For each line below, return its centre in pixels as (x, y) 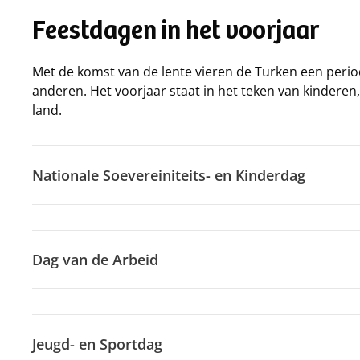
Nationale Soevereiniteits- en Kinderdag (169, 175)
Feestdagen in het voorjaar (176, 33)
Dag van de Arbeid (95, 260)
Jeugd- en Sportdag (97, 344)
